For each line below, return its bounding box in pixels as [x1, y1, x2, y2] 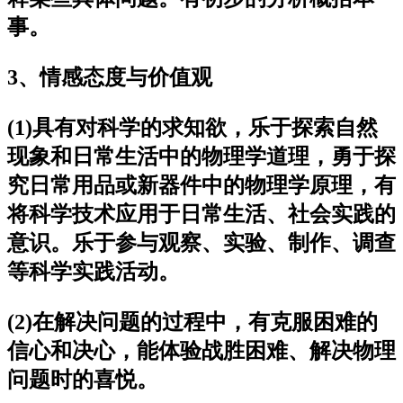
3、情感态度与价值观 [7, 65, 212, 89]
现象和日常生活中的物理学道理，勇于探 [7, 144, 396, 168]
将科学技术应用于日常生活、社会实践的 [7, 201, 396, 226]
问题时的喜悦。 [7, 367, 158, 391]
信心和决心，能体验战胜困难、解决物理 [7, 338, 396, 363]
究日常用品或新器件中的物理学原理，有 [7, 173, 396, 197]
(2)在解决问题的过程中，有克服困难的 [7, 309, 378, 334]
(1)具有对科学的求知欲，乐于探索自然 [7, 115, 378, 139]
